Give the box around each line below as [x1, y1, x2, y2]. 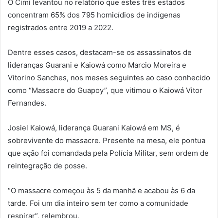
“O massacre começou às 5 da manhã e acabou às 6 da [8, 186, 195, 196]
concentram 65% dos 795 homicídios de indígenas [8, 10, 181, 20]
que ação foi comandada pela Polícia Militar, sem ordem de [8, 148, 209, 158]
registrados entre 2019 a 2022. [8, 23, 113, 33]
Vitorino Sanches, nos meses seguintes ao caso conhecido [8, 73, 210, 83]
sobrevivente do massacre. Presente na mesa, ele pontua [8, 136, 205, 145]
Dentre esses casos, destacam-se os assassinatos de [8, 48, 192, 57]
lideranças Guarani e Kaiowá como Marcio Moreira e [8, 60, 186, 70]
